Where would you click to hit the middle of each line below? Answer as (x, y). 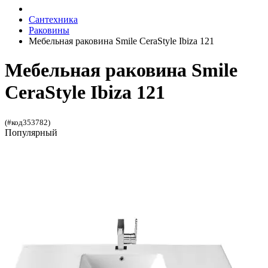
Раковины (49, 30)
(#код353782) (28, 122)
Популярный (31, 132)
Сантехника (53, 19)
